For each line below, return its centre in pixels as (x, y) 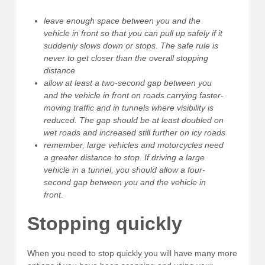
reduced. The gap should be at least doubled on (134, 120)
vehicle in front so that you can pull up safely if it (133, 33)
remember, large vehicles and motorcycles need (134, 145)
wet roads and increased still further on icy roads (135, 132)
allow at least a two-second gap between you (128, 83)
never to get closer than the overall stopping (126, 58)
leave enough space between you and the (122, 20)
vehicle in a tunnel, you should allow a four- (125, 169)
